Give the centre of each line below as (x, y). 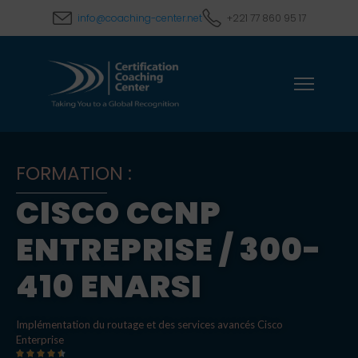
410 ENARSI (109, 286)
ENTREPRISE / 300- (169, 250)
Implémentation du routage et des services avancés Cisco (149, 324)
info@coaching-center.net (139, 18)
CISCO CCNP (119, 213)
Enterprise (40, 340)
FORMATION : (74, 173)
